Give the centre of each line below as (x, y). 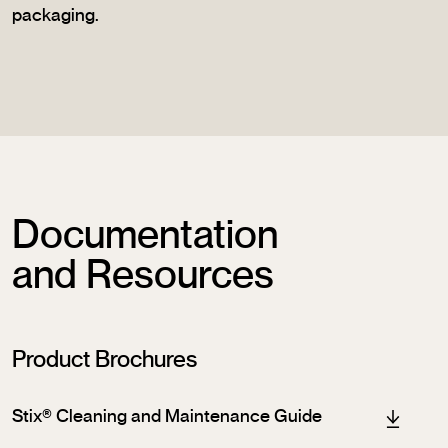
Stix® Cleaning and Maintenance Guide (167, 417)
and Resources (143, 276)
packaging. (55, 16)
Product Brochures (104, 360)
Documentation (145, 236)
